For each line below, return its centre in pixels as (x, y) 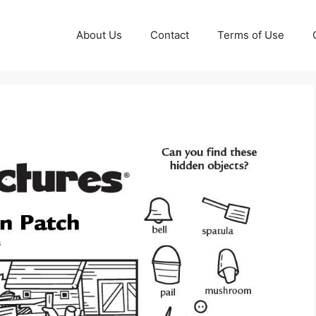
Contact (170, 35)
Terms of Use (251, 35)
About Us (99, 35)
